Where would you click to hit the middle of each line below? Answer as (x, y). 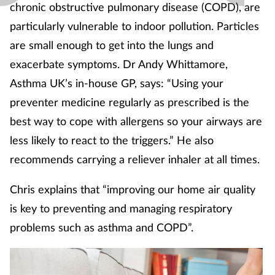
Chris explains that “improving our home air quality (133, 189)
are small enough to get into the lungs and (112, 45)
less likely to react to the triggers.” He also (112, 140)
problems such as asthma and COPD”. (103, 227)
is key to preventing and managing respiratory (121, 208)
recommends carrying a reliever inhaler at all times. (135, 159)
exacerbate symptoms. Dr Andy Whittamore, (119, 64)
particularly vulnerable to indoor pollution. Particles (134, 26)
